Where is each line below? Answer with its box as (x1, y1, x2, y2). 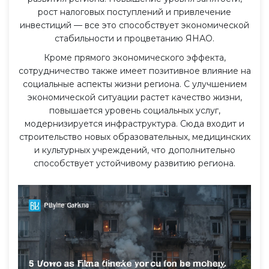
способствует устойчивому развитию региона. (34, 157, 235, 169)
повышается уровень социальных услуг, (49, 104, 220, 116)
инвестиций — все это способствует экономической (20, 19, 249, 31)
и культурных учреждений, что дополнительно (34, 144, 235, 156)
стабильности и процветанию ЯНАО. (55, 32, 214, 44)
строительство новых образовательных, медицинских (19, 131, 250, 142)
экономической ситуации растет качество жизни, (27, 91, 242, 103)
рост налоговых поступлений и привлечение (38, 6, 231, 17)
